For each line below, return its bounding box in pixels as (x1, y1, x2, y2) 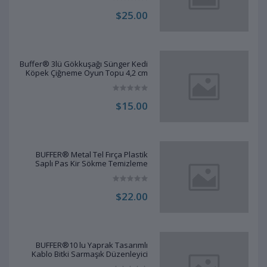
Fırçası (125, 167, 148, 178)
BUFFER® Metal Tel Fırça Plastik (35, 149, 148, 160)
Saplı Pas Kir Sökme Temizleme (35, 158, 148, 169)
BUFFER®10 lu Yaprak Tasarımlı (35, 240, 148, 251)
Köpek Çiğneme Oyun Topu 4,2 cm (25, 67, 148, 79)
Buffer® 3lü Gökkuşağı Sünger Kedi (19, 58, 148, 70)
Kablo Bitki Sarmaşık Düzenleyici (31, 249, 148, 260)
